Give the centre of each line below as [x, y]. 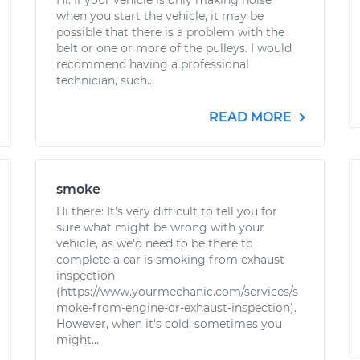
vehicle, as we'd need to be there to [155, 243]
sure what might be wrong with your [160, 227]
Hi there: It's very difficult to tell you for [167, 211]
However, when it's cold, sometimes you [169, 324]
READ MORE [252, 117]
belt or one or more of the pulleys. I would [174, 48]
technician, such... [105, 80]
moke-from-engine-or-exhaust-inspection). [176, 308]
